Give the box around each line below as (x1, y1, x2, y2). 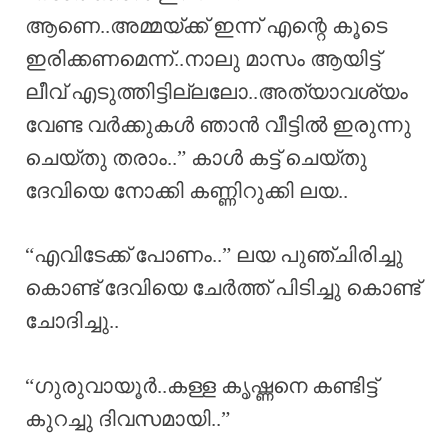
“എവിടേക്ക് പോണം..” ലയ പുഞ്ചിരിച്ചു (25, 243, 403, 268)
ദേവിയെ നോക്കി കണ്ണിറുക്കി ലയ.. (25, 178, 348, 203)
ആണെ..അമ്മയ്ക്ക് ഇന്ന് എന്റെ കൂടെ (25, 13, 387, 38)
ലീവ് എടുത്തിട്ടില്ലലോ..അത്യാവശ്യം (25, 79, 408, 104)
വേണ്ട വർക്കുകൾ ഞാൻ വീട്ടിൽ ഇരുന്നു (25, 112, 411, 137)
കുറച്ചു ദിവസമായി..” (25, 406, 230, 431)
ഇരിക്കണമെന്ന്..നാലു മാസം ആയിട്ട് (25, 46, 380, 71)
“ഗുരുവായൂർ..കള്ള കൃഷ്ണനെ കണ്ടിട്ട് (25, 373, 377, 398)
